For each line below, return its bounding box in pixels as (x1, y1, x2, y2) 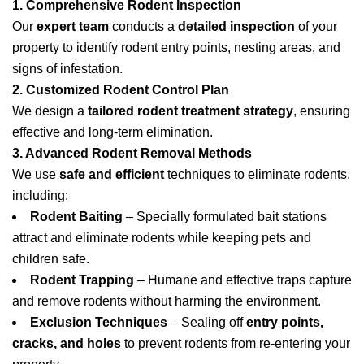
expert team (37, 19, 109, 33)
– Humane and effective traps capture (134, 273, 352, 287)
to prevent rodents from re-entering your (121, 336, 350, 350)
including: (12, 188, 68, 202)
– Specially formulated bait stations (123, 210, 327, 223)
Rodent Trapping (30, 273, 134, 287)
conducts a (109, 19, 178, 33)
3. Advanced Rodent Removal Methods (12, 146, 252, 160)
